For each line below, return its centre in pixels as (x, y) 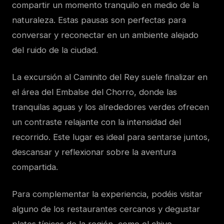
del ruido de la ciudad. (55, 50)
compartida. (35, 167)
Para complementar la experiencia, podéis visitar (107, 194)
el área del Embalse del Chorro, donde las (94, 92)
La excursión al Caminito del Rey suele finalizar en (110, 77)
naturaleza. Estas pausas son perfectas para (99, 20)
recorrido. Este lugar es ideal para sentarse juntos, (111, 137)
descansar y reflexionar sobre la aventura (94, 152)
